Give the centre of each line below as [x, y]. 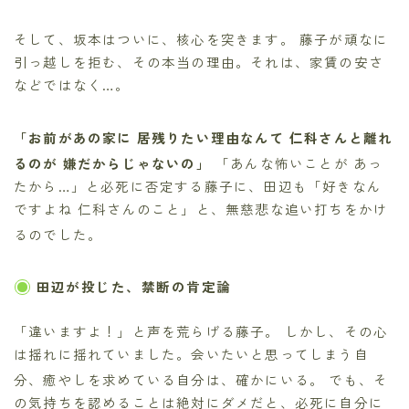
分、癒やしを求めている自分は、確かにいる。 [172, 379]
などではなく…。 [72, 85]
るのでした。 [58, 234]
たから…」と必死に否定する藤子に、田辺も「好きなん [198, 185]
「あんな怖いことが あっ [299, 163]
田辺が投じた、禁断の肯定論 [134, 287]
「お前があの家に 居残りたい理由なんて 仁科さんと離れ [204, 138]
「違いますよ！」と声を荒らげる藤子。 [149, 330]
